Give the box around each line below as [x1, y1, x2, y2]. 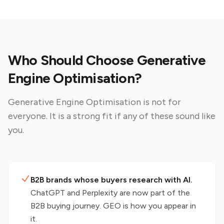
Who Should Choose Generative [8, 51, 206, 68]
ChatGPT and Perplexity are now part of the [30, 188, 190, 197]
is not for [141, 96, 181, 107]
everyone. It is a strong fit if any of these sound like [8, 110, 215, 121]
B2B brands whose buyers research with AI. [30, 175, 192, 184]
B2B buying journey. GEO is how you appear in [30, 201, 196, 210]
